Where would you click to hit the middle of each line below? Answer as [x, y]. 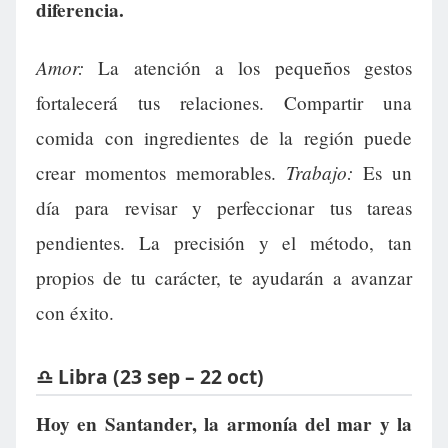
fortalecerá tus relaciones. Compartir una [224, 103]
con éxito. [75, 313]
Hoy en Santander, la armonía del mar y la [224, 423]
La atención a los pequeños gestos [248, 68]
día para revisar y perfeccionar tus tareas [224, 208]
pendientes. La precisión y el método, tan [224, 243]
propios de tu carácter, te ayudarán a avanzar [224, 278]
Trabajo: [319, 172]
